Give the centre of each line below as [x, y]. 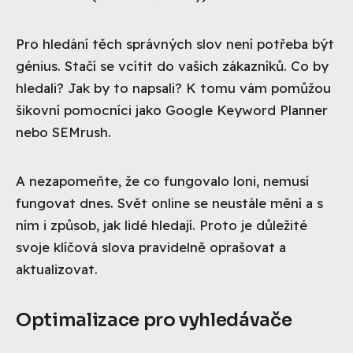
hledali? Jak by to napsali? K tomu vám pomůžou [173, 87]
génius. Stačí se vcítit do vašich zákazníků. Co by [172, 65]
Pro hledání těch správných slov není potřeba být [175, 43]
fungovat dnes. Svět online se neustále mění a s [169, 203]
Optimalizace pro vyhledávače [154, 320]
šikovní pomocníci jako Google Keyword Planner [172, 110]
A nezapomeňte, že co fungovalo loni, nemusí [162, 180]
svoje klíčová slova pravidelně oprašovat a [151, 247]
